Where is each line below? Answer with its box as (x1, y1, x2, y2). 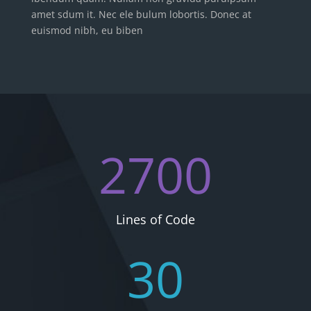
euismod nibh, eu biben (31, 23, 143, 37)
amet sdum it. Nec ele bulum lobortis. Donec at (31, 7, 251, 21)
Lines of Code (115, 210, 195, 228)
